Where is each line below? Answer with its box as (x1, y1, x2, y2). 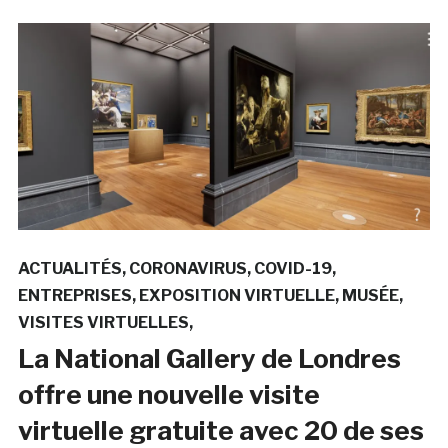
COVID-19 (253, 258, 332, 278)
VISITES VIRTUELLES (17, 312, 189, 332)
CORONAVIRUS (128, 258, 247, 278)
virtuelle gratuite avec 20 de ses (17, 414, 424, 446)
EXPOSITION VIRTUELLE (138, 285, 335, 305)
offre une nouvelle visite (17, 378, 320, 410)
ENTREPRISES (17, 285, 132, 305)
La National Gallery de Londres (17, 342, 401, 374)
